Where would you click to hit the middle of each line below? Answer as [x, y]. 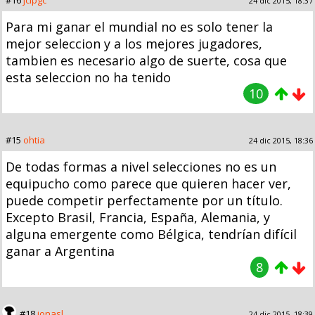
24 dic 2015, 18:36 [281, 140]
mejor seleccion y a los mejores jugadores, [134, 43]
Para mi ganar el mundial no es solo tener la [139, 26]
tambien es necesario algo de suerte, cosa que [146, 60]
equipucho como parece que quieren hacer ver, [148, 183]
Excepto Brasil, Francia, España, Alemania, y [138, 217]
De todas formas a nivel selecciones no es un [141, 166]
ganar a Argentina [60, 251]
